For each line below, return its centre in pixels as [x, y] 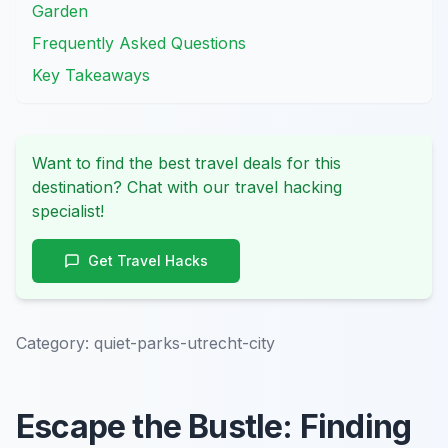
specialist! [68, 211]
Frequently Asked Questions [139, 43]
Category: [52, 343]
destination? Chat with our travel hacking [187, 187]
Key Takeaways [91, 75]
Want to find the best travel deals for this [186, 163]
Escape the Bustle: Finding [214, 426]
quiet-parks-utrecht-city [184, 343]
